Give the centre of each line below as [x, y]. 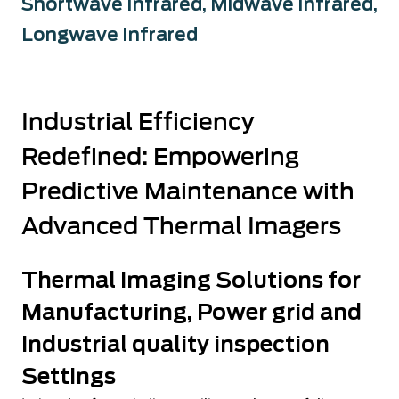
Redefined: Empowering [160, 156]
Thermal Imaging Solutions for [191, 280]
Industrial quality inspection [175, 344]
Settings [69, 376]
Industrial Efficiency [138, 122]
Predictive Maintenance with [188, 191]
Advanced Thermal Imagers [181, 226]
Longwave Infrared [110, 35]
